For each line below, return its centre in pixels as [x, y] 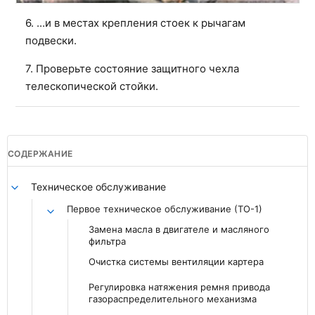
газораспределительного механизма [173, 299]
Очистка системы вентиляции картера [176, 262]
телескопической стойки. [92, 86]
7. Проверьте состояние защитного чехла [132, 69]
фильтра [107, 242]
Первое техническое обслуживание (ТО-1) [165, 209]
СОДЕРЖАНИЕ [40, 154]
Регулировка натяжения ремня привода [179, 287]
